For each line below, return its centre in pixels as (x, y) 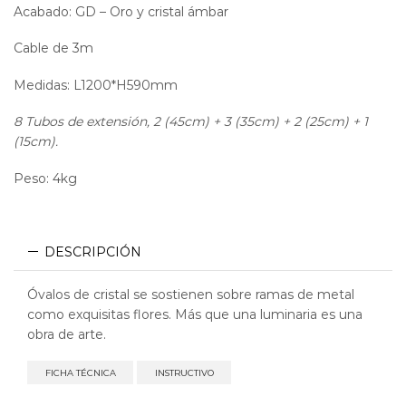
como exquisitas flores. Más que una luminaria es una (195, 314)
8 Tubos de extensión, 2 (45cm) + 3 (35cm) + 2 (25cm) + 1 (191, 122)
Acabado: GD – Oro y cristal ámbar (121, 11)
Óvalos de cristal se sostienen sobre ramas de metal (191, 294)
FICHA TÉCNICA (80, 372)
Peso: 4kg (45, 178)
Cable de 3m (53, 48)
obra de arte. (67, 334)
